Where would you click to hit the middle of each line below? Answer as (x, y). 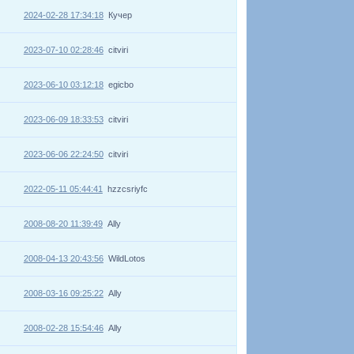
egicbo (121, 84)
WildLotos (126, 258)
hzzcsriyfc (127, 188)
